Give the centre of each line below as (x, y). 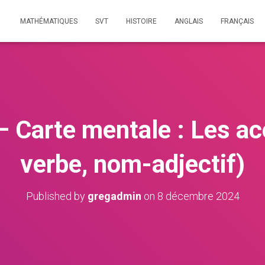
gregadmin (114, 196)
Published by (56, 196)
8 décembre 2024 (198, 196)
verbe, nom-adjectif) (132, 164)
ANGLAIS (189, 21)
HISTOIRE (141, 21)
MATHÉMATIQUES (49, 21)
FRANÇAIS (237, 21)
